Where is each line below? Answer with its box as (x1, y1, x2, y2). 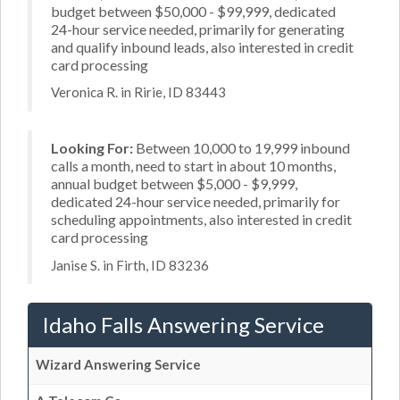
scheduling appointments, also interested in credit (51, 211, 352, 228)
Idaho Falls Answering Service (42, 312, 324, 337)
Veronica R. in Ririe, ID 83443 (51, 84, 226, 100)
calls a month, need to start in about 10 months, (51, 157, 336, 174)
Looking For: (51, 139, 133, 156)
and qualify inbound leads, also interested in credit (51, 37, 354, 55)
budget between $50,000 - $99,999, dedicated (51, 2, 336, 20)
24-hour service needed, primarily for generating (51, 20, 345, 37)
